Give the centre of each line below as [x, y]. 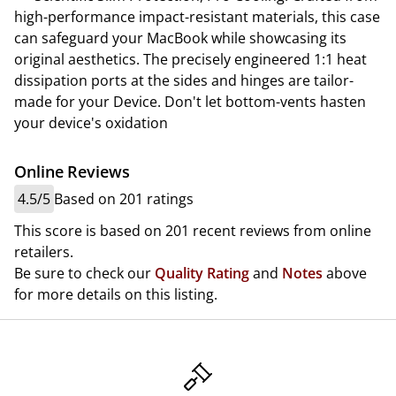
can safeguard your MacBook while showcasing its [180, 38]
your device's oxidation [91, 123]
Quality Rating [202, 273]
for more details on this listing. [116, 294]
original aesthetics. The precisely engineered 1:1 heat [190, 59]
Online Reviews [72, 171]
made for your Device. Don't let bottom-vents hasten [190, 102]
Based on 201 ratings [124, 199]
